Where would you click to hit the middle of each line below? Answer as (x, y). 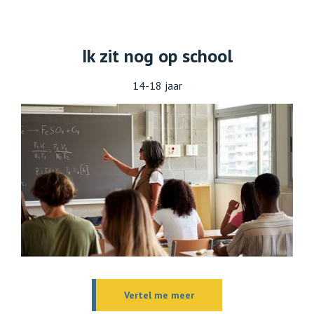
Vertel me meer (159, 295)
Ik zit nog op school (157, 55)
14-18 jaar (157, 85)
